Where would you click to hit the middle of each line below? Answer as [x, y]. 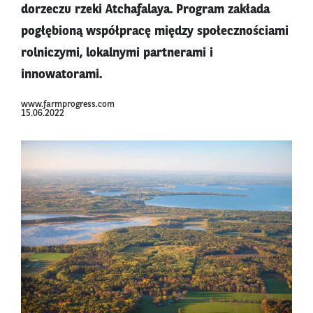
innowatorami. [61, 75]
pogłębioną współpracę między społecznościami [155, 32]
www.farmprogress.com [68, 105]
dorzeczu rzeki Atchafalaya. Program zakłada [145, 10]
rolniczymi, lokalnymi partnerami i [117, 53]
